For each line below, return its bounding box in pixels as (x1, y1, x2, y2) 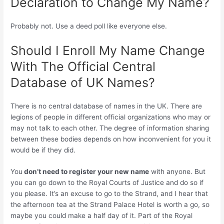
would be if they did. (10, 145, 76, 154)
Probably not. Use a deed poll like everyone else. (10, 21, 167, 30)
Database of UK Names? (10, 74, 155, 90)
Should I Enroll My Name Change (10, 42, 205, 58)
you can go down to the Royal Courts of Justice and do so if (10, 178, 204, 187)
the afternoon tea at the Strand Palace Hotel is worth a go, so (10, 200, 210, 209)
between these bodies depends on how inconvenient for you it (10, 134, 211, 143)
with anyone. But (149, 167, 206, 176)
